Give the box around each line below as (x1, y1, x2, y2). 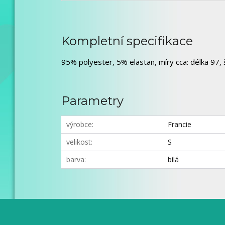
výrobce (66, 120, 92, 129)
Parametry (61, 93, 124, 108)
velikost (66, 137, 91, 147)
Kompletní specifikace (61, 34, 193, 48)
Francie (168, 120, 192, 129)
